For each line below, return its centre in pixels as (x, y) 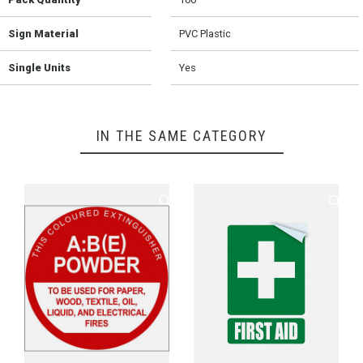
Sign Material (43, 34)
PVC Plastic (205, 34)
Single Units (39, 68)
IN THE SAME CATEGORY (181, 136)
